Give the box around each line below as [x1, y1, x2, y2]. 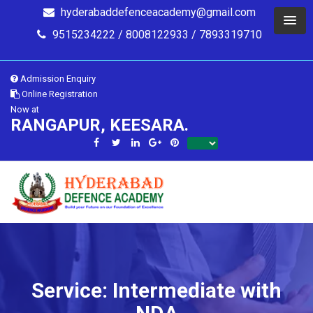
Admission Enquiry [18, 73, 96, 84]
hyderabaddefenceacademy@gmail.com [61, 6, 256, 19]
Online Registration [20, 89, 98, 99]
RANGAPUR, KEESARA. [10, 115, 189, 135]
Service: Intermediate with [31, 278, 282, 303]
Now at [10, 104, 39, 115]
